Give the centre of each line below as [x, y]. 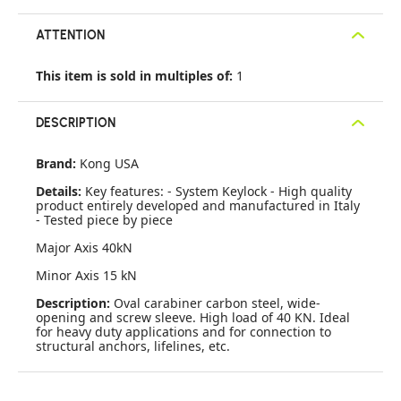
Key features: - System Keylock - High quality [218, 191]
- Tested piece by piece [104, 220]
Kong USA [109, 163]
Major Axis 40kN [84, 247]
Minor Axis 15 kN [86, 275]
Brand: [58, 163]
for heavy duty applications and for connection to [183, 332]
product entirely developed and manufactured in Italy [198, 205]
